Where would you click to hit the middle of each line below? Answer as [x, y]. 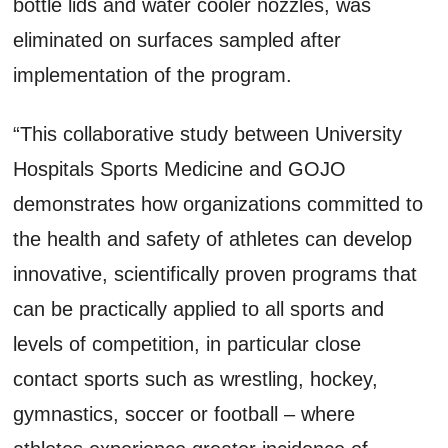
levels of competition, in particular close [187, 343]
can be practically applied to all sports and [199, 308]
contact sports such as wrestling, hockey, [196, 378]
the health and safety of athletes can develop [213, 238]
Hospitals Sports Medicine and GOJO [180, 168]
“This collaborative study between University [208, 133]
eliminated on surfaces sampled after [177, 39]
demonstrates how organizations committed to [218, 203]
